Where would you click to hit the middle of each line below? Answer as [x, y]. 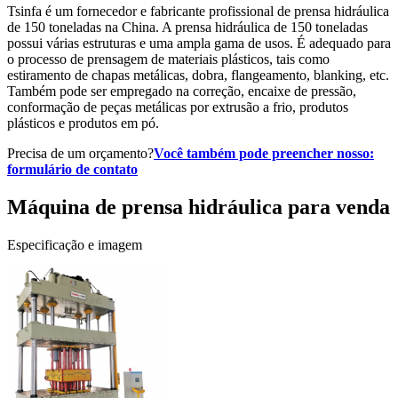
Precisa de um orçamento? [80, 153]
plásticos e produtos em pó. [83, 123]
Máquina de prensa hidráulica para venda [199, 207]
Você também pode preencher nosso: [264, 153]
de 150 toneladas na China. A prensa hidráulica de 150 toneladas [187, 27]
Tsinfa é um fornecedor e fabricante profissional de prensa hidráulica [198, 11]
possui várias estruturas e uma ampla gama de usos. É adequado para [199, 43]
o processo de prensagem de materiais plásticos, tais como [168, 59]
